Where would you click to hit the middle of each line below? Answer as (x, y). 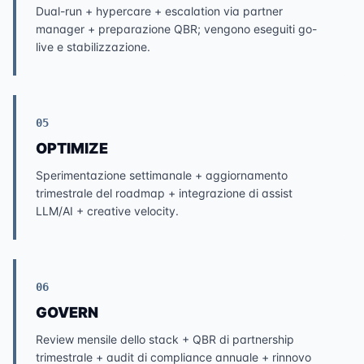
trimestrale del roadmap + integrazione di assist (164, 193)
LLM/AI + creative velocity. (107, 211)
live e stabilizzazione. (93, 47)
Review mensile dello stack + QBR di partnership (165, 339)
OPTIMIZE (72, 148)
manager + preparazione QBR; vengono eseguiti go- (176, 29)
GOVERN (67, 312)
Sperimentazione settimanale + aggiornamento (162, 175)
